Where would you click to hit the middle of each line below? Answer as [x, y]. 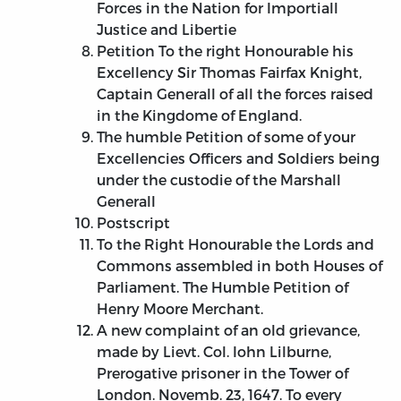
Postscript [133, 223]
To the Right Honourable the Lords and [235, 244]
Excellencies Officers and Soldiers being [238, 158]
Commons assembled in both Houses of [239, 266]
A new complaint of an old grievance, [228, 330]
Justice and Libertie [166, 30]
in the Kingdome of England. [199, 115]
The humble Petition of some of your [226, 137]
